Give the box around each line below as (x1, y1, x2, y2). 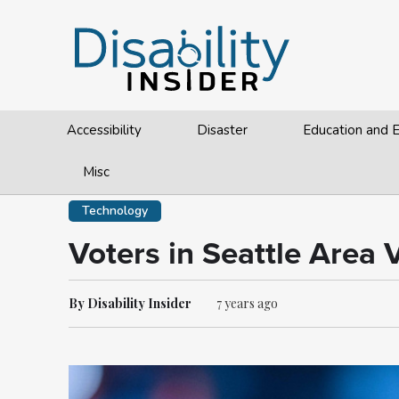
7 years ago (216, 295, 278, 312)
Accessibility (67, 121, 142, 139)
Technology (82, 202, 148, 219)
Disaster (197, 121, 248, 139)
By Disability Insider (69, 295, 194, 312)
